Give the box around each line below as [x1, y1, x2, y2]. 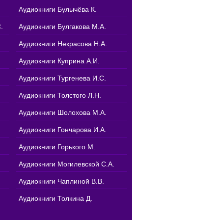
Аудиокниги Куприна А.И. [19, 56, 100, 65]
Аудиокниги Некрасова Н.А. [19, 39, 107, 48]
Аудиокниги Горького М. [19, 142, 95, 151]
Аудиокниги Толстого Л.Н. [19, 91, 101, 99]
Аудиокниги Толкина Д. [19, 194, 92, 202]
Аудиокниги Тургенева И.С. [19, 74, 106, 82]
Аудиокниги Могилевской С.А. [19, 160, 114, 168]
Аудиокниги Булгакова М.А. [19, 22, 106, 30]
